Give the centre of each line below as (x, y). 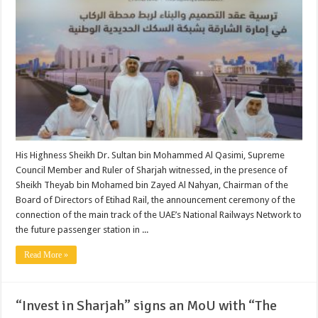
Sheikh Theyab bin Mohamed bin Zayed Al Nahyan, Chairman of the (152, 185)
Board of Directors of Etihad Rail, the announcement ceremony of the (156, 199)
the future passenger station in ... (82, 229)
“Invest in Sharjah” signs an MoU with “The (147, 305)
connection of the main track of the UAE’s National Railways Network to (159, 214)
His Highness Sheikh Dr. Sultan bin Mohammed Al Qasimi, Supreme (150, 155)
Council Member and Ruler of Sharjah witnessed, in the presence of (152, 170)
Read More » (46, 254)
